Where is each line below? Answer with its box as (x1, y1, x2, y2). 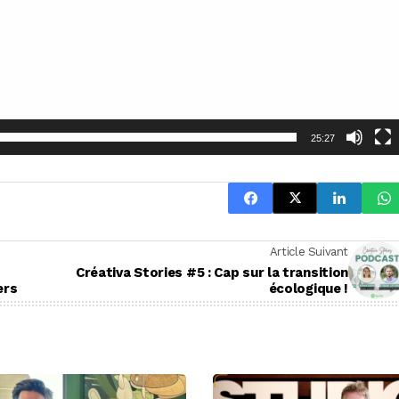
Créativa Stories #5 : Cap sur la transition (75, 265, 348, 281)
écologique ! (268, 281, 348, 297)
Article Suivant (269, 245, 348, 259)
